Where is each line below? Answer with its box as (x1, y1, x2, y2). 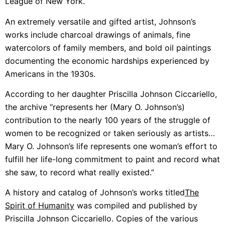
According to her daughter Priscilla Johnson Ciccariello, (5, 88, 217, 99)
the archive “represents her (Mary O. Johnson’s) (5, 101, 185, 112)
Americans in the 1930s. (5, 68, 95, 79)
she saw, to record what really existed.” (5, 167, 157, 177)
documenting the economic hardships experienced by (5, 55, 209, 66)
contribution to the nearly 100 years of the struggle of (5, 115, 210, 125)
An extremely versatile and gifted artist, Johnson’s (5, 16, 196, 27)
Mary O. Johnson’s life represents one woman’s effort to (5, 141, 217, 151)
